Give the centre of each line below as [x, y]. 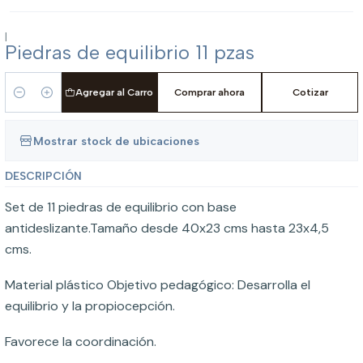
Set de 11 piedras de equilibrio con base [121, 207]
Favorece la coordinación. [81, 342]
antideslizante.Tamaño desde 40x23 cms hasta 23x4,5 [167, 228]
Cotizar [310, 92]
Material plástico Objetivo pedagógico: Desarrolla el [158, 285]
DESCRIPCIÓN [43, 176]
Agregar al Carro [115, 92]
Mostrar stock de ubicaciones [116, 141]
